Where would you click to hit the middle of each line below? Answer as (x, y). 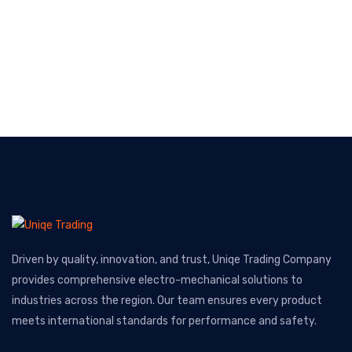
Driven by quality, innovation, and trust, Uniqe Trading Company (172, 260)
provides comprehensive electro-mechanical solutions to (157, 280)
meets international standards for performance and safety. (164, 321)
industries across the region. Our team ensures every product (167, 301)
